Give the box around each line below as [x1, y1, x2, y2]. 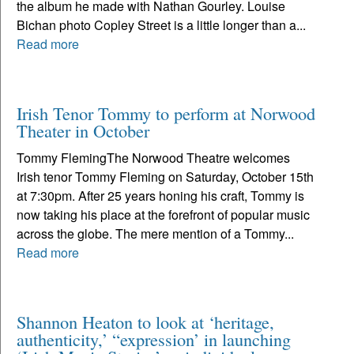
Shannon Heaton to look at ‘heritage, [17, 309, 274, 333]
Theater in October [17, 118, 149, 142]
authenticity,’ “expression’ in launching [17, 326, 291, 351]
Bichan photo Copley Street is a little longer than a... [17, 15, 306, 34]
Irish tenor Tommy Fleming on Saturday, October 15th [17, 167, 314, 186]
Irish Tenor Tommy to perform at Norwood [17, 100, 315, 125]
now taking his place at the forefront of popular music [17, 205, 310, 224]
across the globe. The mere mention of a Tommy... [17, 224, 294, 243]
